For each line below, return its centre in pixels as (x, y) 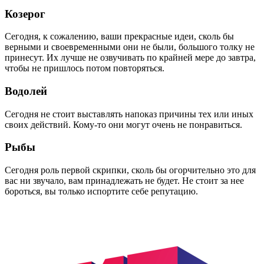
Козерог (25, 14)
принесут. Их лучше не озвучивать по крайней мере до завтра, (130, 58)
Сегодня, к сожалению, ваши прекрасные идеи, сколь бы (119, 37)
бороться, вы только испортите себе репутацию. (101, 192)
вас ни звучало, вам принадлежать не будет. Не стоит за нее (124, 181)
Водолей (26, 91)
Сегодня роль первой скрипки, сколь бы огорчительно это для (130, 170)
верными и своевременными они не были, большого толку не (130, 47)
